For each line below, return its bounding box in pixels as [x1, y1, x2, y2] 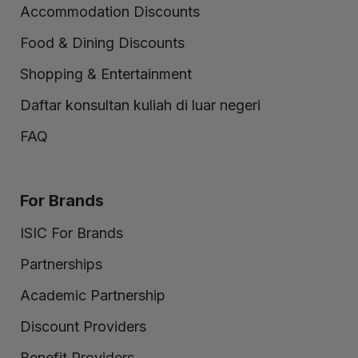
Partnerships [20, 256, 102, 273]
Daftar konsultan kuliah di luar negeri [20, 97, 261, 114]
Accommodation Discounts [20, 3, 200, 21]
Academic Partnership [20, 287, 165, 304]
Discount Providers [20, 318, 146, 336]
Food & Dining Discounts [20, 34, 185, 52]
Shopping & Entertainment [20, 66, 192, 83]
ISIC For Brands [20, 225, 123, 242]
